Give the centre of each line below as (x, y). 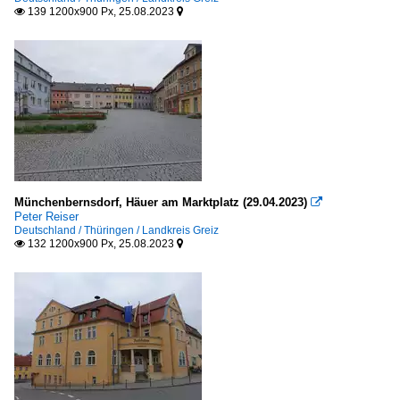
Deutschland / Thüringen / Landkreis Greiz (117, 230)
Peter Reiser (46, 217)
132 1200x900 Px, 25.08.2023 (101, 244)
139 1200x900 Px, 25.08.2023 (101, 12)
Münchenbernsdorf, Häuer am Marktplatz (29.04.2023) (161, 202)
